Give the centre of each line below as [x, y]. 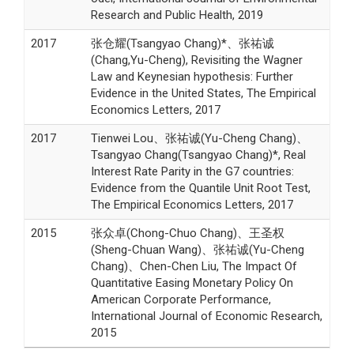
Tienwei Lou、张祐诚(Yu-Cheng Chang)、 [199, 138]
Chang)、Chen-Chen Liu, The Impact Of [194, 266]
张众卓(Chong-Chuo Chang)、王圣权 [187, 233]
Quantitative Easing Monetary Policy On [192, 282]
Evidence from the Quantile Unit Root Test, [200, 188]
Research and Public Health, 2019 [177, 15]
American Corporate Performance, [181, 299]
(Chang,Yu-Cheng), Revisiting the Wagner [196, 60]
